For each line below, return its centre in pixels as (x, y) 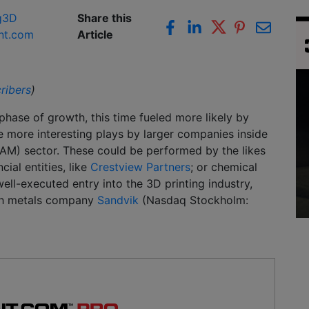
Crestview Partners (140, 167)
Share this (105, 18)
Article (96, 35)
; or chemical (224, 167)
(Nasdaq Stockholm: (193, 200)
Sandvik (118, 200)
